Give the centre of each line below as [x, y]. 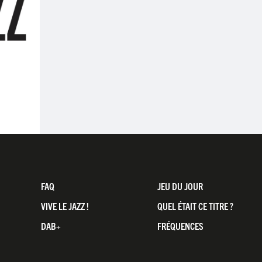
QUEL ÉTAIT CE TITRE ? [195, 206]
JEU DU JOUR [180, 186]
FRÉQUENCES [180, 225]
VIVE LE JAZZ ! [65, 206]
